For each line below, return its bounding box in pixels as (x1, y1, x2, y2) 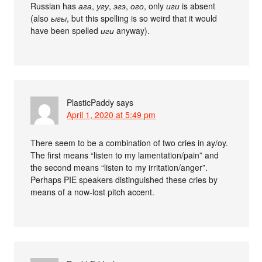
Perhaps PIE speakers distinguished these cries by (30, 174, 218, 186)
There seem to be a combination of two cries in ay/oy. (30, 137, 229, 149)
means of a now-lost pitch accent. (30, 186, 155, 198)
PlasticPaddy (67, 96, 115, 109)
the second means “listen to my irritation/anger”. (30, 161, 208, 174)
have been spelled (30, 25, 101, 37)
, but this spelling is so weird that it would (67, 12, 218, 25)
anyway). (114, 25, 150, 37)
